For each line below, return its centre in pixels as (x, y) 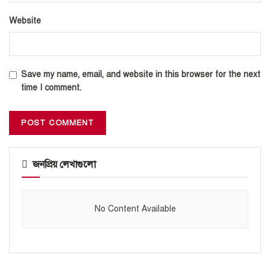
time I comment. (51, 88)
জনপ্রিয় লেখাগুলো (64, 165)
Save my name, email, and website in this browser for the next (141, 74)
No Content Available (135, 209)
